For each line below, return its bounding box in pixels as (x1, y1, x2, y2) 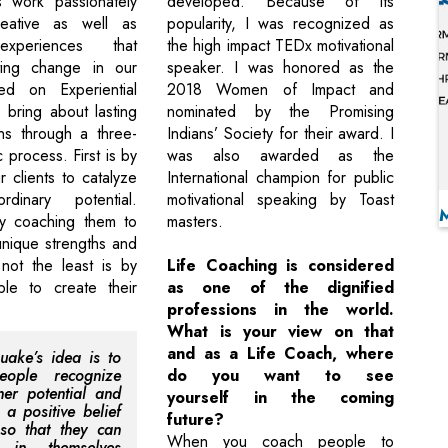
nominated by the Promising (167, 100, 394, 124)
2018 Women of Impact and (167, 78, 394, 102)
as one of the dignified (167, 276, 394, 300)
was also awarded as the (167, 144, 394, 168)
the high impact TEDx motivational (167, 34, 394, 58)
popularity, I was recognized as (167, 12, 394, 36)
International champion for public (167, 166, 394, 190)
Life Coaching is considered (167, 254, 394, 278)
